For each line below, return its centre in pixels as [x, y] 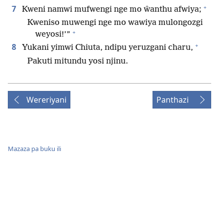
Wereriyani [46, 99]
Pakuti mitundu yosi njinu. [78, 61]
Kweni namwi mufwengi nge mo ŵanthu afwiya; [111, 10]
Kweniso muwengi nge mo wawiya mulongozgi [115, 23]
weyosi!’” [53, 35]
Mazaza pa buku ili [34, 148]
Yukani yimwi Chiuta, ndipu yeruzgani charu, [107, 48]
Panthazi [173, 99]
